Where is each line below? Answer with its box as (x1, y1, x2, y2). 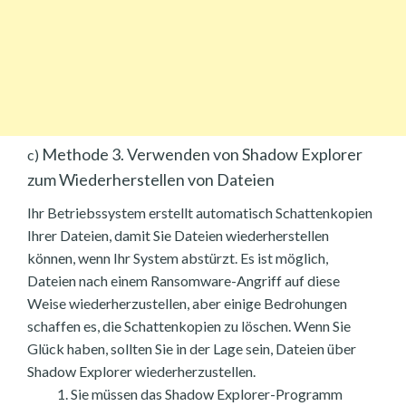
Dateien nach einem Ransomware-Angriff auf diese (27, 271, 340, 289)
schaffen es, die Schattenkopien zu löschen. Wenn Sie (27, 316, 351, 334)
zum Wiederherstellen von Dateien (27, 169, 275, 189)
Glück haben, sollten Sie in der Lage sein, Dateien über (27, 339, 356, 357)
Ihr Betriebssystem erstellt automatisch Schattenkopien (27, 203, 372, 221)
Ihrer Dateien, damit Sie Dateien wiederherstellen (27, 226, 329, 244)
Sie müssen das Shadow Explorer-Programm (71, 384, 343, 402)
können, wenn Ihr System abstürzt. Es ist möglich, (27, 248, 328, 266)
